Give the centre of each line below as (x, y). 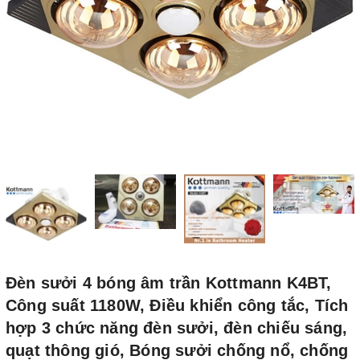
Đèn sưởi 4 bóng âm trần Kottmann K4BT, (169, 283)
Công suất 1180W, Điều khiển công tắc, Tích (177, 305)
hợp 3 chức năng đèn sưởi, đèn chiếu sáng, (177, 328)
